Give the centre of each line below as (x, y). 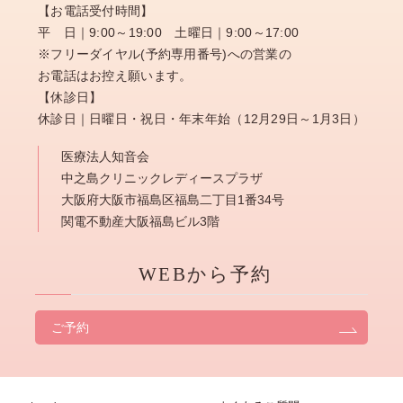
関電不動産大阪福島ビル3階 (141, 221)
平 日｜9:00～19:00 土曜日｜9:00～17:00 (169, 32)
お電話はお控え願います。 (115, 75)
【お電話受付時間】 (96, 10)
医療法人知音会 (106, 156)
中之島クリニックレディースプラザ (162, 178)
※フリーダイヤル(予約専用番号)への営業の (165, 54)
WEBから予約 (206, 274)
